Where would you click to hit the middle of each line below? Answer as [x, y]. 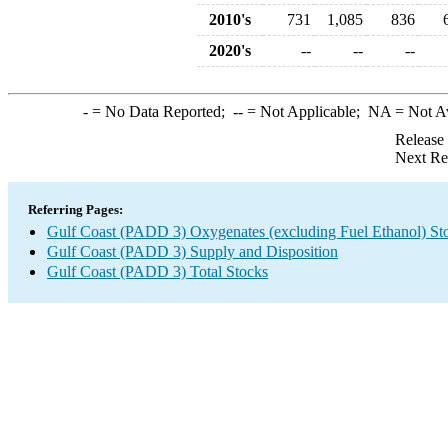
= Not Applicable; [305, 111]
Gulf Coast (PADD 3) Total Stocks [157, 271]
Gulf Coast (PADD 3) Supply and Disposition [192, 251]
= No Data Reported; [160, 111]
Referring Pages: [75, 209]
